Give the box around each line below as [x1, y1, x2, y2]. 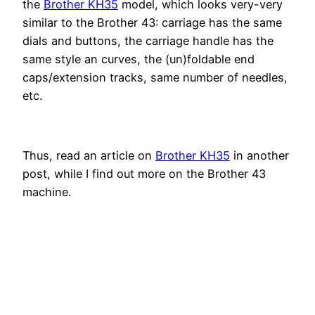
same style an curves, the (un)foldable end [22, 52, 255, 67]
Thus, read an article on [22, 148, 155, 162]
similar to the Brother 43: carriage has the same [22, 15, 282, 30]
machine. [22, 184, 71, 199]
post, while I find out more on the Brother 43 [22, 166, 266, 181]
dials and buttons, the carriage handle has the [22, 34, 274, 49]
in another [230, 148, 289, 162]
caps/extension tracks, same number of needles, [22, 70, 288, 85]
